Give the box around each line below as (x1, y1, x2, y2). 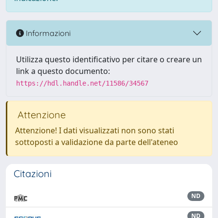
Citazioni (14, 167, 52, 180)
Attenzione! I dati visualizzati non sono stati (15, 125, 174, 136)
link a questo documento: (16, 66, 110, 76)
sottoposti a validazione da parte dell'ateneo (15, 137, 178, 147)
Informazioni (24, 28, 71, 38)
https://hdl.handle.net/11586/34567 (16, 79, 148, 87)
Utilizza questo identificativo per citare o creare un (16, 54, 202, 65)
